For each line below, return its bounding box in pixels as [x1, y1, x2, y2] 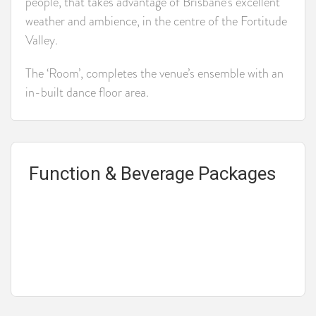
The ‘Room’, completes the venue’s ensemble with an [25, 63, 284, 83]
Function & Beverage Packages [29, 162, 276, 184]
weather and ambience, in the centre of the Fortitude [25, 11, 287, 30]
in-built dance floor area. [25, 83, 149, 102]
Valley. [25, 30, 58, 49]
